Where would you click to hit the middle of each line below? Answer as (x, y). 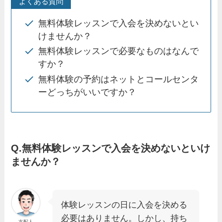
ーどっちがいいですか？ (87, 92)
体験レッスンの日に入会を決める (124, 205)
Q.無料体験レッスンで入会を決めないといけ (111, 148)
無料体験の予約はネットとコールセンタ (119, 79)
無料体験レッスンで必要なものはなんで (119, 51)
